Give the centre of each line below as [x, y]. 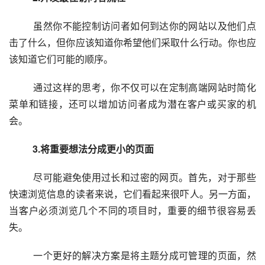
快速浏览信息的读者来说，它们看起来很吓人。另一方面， [132, 194]
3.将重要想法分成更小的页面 [84, 149]
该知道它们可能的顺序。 [61, 59]
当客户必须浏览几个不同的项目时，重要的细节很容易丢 [132, 210]
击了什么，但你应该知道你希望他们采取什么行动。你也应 [132, 42]
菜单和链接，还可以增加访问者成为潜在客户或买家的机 [132, 104]
